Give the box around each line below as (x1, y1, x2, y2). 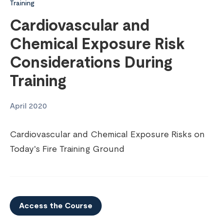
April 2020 (10, 102, 47, 110)
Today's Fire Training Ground (10, 145, 125, 154)
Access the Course (19, 202, 92, 210)
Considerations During (10, 55, 172, 71)
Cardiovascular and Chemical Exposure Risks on (10, 130, 205, 139)
